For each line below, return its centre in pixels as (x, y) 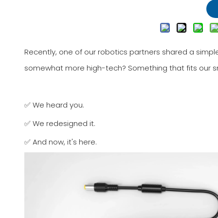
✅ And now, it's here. (61, 142)
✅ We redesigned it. (60, 123)
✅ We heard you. (54, 105)
